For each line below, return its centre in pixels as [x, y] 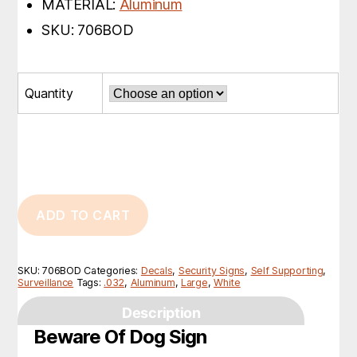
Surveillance [46, 282]
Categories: [112, 270]
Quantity [49, 94]
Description [161, 312]
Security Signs [212, 270]
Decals [157, 270]
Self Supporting [287, 270]
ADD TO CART [83, 215]
